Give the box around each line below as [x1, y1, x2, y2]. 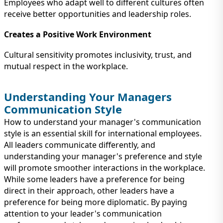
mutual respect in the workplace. [4, 61, 128, 72]
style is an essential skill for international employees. [4, 127, 202, 139]
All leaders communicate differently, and [4, 139, 155, 150]
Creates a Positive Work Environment [4, 29, 151, 40]
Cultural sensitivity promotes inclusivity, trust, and [4, 49, 192, 61]
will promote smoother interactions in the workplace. [4, 162, 205, 173]
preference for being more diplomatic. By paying [4, 196, 187, 208]
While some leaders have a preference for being [4, 173, 185, 185]
